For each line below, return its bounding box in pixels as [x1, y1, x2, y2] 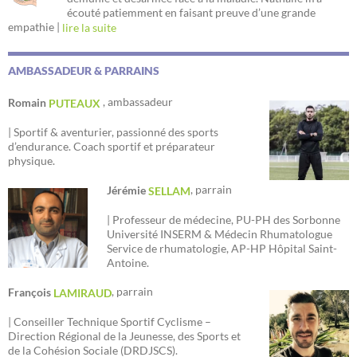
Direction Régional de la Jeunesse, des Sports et [8, 329, 241, 343]
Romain [8, 95, 49, 109]
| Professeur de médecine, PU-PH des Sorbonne [107, 212, 340, 226]
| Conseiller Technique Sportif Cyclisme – [8, 315, 211, 329]
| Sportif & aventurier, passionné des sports [8, 124, 218, 139]
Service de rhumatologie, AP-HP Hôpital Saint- [107, 241, 337, 255]
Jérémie [107, 182, 148, 197]
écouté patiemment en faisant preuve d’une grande [67, 6, 316, 20]
